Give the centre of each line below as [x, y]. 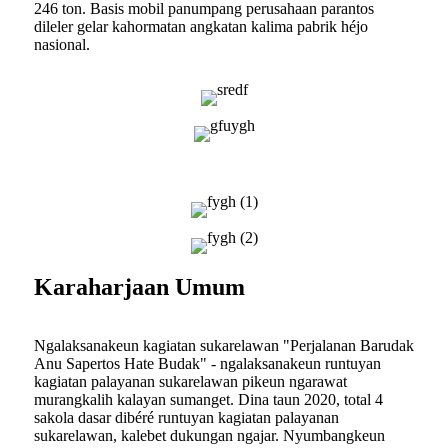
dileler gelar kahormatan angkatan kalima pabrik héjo [201, 27]
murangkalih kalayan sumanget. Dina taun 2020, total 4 [208, 400]
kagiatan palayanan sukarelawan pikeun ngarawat [190, 382]
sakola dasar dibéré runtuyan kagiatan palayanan [186, 418]
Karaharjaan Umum [139, 287]
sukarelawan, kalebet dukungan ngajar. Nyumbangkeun [209, 436]
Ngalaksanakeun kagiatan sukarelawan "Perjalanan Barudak [224, 346]
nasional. [62, 45]
